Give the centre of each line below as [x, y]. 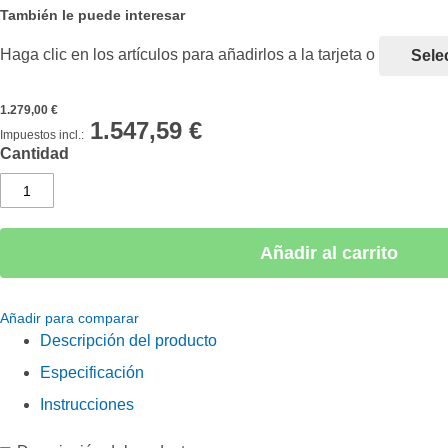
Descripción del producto [128, 340]
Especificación [92, 372]
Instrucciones [87, 404]
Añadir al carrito [336, 253]
